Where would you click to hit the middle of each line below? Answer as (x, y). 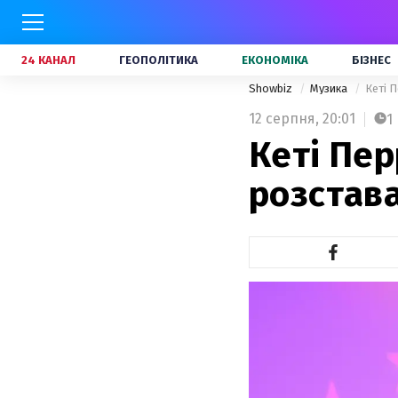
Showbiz (272, 88)
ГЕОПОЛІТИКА (159, 60)
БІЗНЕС (371, 60)
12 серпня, (284, 119)
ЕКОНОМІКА (275, 60)
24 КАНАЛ (48, 60)
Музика (330, 88)
